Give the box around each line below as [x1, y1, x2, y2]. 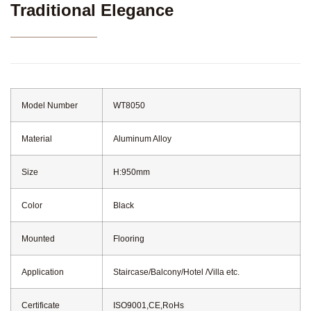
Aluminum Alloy [113, 134, 171, 143]
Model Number [22, 101, 78, 110]
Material [22, 134, 52, 143]
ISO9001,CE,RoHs [113, 301, 184, 310]
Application [22, 267, 64, 276]
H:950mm [113, 167, 150, 176]
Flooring [113, 234, 144, 243]
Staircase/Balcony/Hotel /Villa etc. [113, 267, 239, 276]
